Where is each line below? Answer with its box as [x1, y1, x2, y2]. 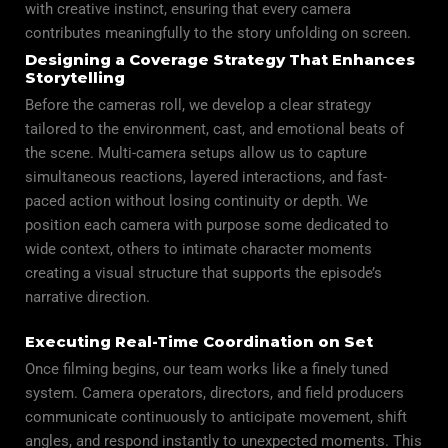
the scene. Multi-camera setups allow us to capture [25, 143, 367, 162]
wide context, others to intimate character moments [25, 239, 372, 258]
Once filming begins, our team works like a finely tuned [25, 359, 388, 378]
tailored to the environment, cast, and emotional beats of [25, 119, 404, 138]
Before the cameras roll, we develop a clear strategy [25, 95, 371, 114]
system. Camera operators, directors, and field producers [25, 383, 404, 402]
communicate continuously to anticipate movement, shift [25, 407, 407, 426]
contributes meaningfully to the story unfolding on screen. [25, 23, 411, 42]
